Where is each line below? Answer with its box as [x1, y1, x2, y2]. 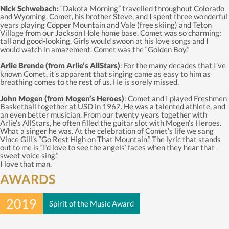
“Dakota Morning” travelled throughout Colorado [59, 3, 224, 13]
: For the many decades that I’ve [120, 60, 226, 70]
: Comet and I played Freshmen [124, 93, 227, 103]
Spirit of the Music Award [49, 198, 134, 208]
